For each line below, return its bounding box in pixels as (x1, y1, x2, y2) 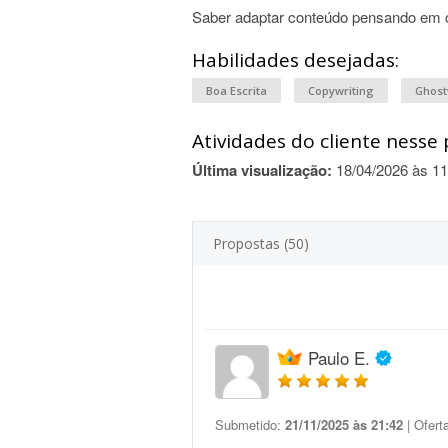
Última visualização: (192, 159, 332, 181)
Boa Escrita (206, 83, 267, 98)
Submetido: (215, 415, 285, 434)
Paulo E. (308, 345, 370, 370)
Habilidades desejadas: (192, 47, 399, 73)
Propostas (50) (213, 234, 309, 253)
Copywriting (308, 83, 374, 98)
